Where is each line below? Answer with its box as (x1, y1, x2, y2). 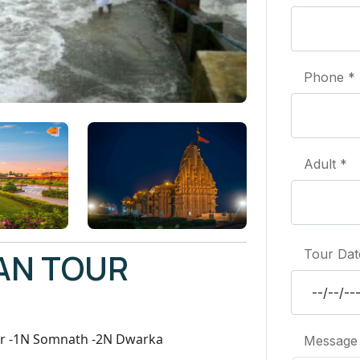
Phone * (304, 68, 355, 85)
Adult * (304, 155, 347, 172)
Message (304, 332, 358, 349)
